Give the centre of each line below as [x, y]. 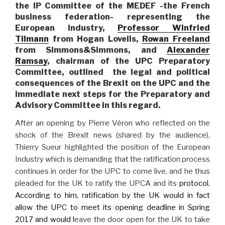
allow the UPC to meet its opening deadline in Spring [113, 208]
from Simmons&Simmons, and [91, 50]
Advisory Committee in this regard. [88, 105]
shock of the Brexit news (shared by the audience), [113, 135]
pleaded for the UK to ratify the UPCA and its [96, 184]
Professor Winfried [164, 28]
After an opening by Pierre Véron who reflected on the [113, 123]
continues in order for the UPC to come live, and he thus [113, 172]
